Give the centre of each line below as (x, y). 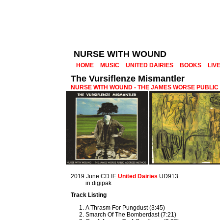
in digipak (99, 183)
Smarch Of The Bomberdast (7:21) (131, 215)
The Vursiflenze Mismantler (128, 79)
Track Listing (89, 195)
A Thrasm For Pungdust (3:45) (125, 208)
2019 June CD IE (95, 176)
